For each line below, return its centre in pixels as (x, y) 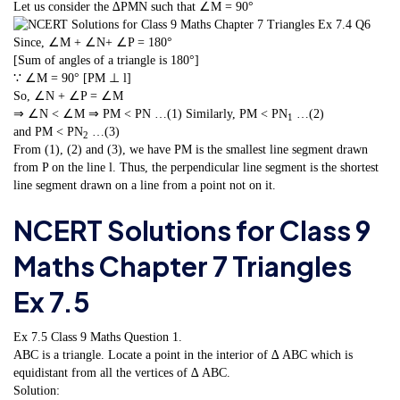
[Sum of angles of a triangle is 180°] (106, 61)
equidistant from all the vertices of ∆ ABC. (122, 372)
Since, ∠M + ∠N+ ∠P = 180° (93, 43)
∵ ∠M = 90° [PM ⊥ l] (72, 79)
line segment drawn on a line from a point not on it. (145, 186)
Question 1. (153, 337)
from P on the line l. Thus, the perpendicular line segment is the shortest (196, 168)
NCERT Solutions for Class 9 (192, 230)
